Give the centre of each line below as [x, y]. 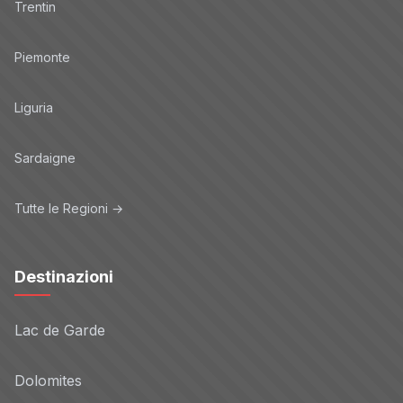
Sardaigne [45, 157]
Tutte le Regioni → [69, 208]
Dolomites [48, 381]
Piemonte [42, 57]
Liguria [34, 107]
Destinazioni [64, 277]
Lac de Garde [60, 330]
